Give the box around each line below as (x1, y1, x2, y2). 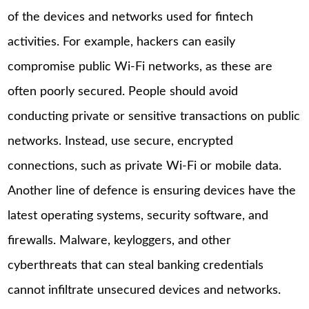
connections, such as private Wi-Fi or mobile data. (8, 160, 282, 173)
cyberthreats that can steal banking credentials (8, 259, 264, 272)
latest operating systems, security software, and (8, 210, 269, 223)
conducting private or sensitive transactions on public (8, 110, 301, 123)
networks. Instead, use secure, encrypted (8, 135, 234, 148)
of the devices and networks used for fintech (8, 11, 254, 24)
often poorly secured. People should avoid (8, 86, 239, 99)
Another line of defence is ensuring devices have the (8, 185, 297, 198)
